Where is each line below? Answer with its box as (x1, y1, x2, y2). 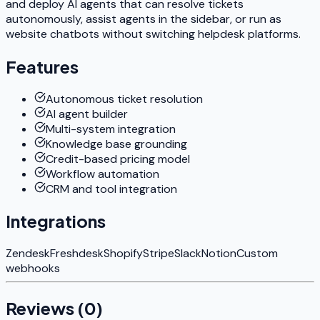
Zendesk (6, 246, 50, 261)
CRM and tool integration (46, 181, 177, 196)
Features (6, 55, 79, 77)
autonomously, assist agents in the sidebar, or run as (6, 11, 281, 26)
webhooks (6, 261, 60, 276)
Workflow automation (46, 166, 159, 181)
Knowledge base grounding (46, 136, 187, 151)
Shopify (104, 246, 143, 261)
